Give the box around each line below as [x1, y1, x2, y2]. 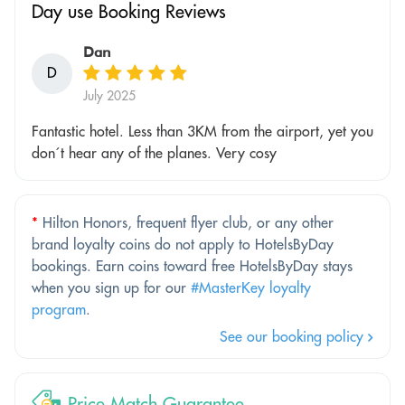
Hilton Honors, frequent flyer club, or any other [38, 212, 334, 231]
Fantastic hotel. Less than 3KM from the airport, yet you [32, 121, 373, 140]
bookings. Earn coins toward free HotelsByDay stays [32, 256, 353, 275]
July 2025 [83, 87, 136, 104]
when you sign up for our [32, 278, 191, 297]
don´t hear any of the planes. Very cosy [32, 143, 277, 162]
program [32, 299, 86, 318]
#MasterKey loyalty [191, 278, 311, 297]
